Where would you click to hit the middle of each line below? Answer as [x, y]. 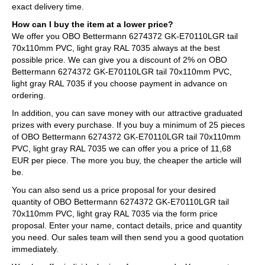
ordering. [29, 95]
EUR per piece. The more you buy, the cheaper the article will [127, 160]
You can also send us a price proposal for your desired [114, 190]
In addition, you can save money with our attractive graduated [127, 113]
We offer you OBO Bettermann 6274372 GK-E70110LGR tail [125, 36]
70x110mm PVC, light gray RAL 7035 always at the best [116, 48]
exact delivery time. [48, 7]
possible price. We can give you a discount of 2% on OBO [119, 60]
